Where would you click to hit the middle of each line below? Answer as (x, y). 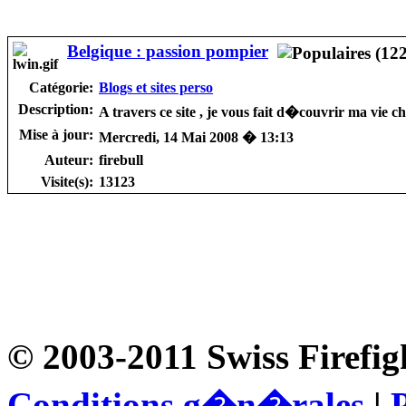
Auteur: (69, 159)
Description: (56, 109)
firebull (121, 159)
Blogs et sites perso (156, 87)
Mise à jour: (56, 134)
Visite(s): (67, 181)
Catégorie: (61, 87)
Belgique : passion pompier (168, 51)
